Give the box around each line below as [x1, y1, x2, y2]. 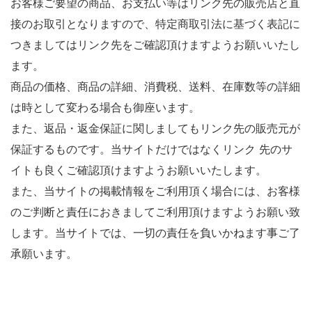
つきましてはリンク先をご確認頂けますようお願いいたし [10, 38, 300, 52]
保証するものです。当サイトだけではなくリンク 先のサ [10, 142, 292, 156]
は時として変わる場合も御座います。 [10, 100, 200, 114]
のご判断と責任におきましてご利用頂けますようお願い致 [10, 205, 300, 219]
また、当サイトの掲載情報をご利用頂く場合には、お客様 [10, 184, 300, 198]
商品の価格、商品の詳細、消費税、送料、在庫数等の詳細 [10, 79, 300, 93]
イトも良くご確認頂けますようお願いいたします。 [10, 163, 267, 177]
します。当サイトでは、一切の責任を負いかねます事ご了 [10, 226, 300, 240]
